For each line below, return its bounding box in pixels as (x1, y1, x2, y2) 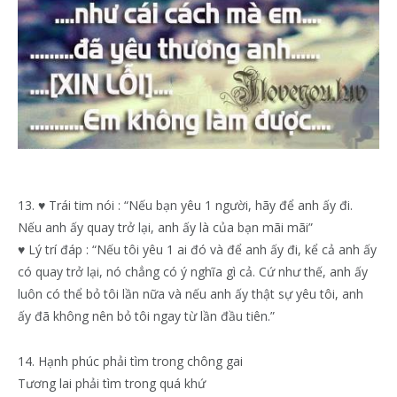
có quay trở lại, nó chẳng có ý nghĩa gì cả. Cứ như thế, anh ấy (18, 262, 368, 280)
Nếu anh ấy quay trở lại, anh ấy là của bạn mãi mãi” (18, 218, 313, 236)
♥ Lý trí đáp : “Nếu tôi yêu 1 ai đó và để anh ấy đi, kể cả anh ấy (18, 240, 377, 258)
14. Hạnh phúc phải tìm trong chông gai (18, 352, 243, 370)
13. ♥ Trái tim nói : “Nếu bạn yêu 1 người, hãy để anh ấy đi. (18, 196, 353, 214)
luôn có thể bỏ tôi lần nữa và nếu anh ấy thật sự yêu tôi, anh (18, 284, 363, 302)
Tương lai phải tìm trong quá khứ (18, 374, 206, 392)
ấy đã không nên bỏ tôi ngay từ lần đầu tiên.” (18, 307, 275, 324)
